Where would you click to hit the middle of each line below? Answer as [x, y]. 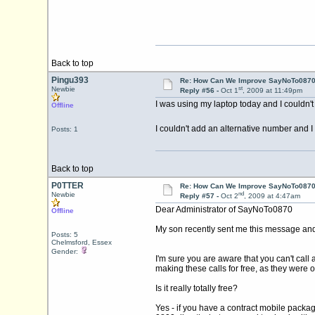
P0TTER [67, 193]
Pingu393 [70, 88]
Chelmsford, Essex [81, 250]
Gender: [65, 259]
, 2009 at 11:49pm [272, 98]
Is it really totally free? [196, 296]
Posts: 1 [64, 137]
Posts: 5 [64, 242]
